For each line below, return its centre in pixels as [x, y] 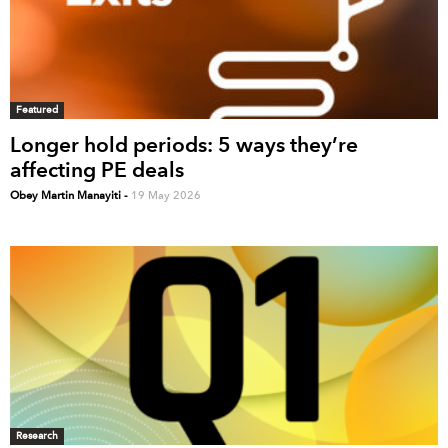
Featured [37, 109]
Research [37, 435]
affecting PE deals [97, 169]
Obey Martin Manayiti [65, 195]
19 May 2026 [166, 195]
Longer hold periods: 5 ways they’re [184, 144]
